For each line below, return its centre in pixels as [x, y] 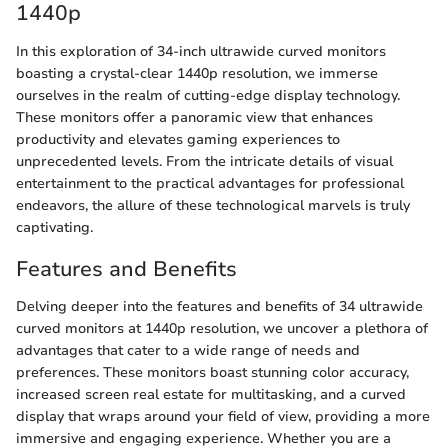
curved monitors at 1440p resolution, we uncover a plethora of [222, 328]
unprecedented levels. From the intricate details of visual [204, 161]
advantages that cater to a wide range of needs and [188, 350]
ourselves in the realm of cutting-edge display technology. [208, 95]
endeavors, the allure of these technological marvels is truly [213, 205]
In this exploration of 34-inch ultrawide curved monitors [201, 51]
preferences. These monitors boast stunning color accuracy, [212, 372]
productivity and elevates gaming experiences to [178, 139]
